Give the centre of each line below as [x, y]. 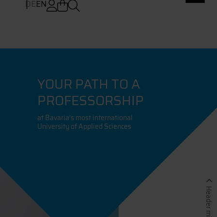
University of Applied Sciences [85, 126]
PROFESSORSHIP [91, 100]
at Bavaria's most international [85, 117]
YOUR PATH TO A [89, 84]
